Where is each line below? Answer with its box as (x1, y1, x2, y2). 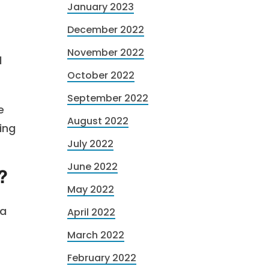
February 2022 (67, 251, 136, 265)
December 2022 (67, 23, 144, 37)
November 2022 (67, 46, 144, 59)
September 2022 (67, 91, 148, 105)
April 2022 (67, 205, 115, 219)
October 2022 (67, 68, 134, 82)
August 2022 (67, 114, 128, 128)
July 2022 (67, 137, 113, 151)
